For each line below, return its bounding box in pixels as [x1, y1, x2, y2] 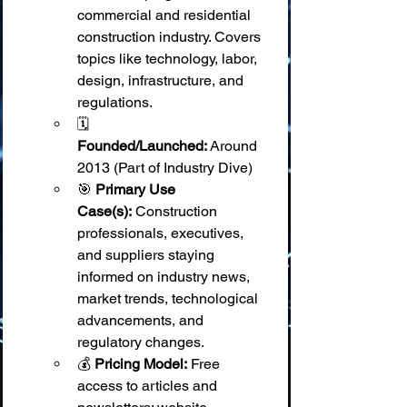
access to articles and [77, 377, 221, 394]
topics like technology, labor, [77, 50, 261, 67]
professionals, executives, [77, 224, 247, 242]
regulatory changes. [77, 333, 204, 351]
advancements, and [77, 312, 207, 329]
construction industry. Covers [77, 28, 264, 45]
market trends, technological [77, 290, 262, 307]
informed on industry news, [77, 268, 253, 285]
